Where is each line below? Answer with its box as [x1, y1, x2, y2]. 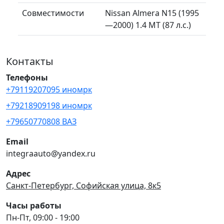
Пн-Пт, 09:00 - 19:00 [6, 211, 79, 223]
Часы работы [6, 199, 61, 211]
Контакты [6, 54, 53, 68]
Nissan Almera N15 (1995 [105, 7, 199, 18]
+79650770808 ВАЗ [6, 115, 76, 127]
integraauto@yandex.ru [6, 147, 95, 159]
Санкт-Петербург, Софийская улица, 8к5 [6, 179, 161, 191]
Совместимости [22, 7, 84, 18]
